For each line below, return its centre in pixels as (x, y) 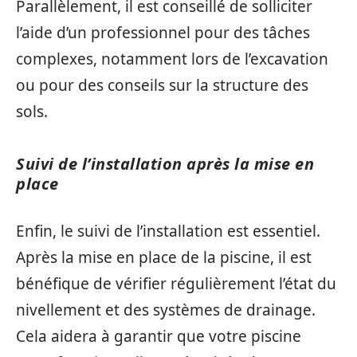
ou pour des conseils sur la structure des (162, 85)
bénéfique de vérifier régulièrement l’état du (176, 283)
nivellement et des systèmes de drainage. (166, 310)
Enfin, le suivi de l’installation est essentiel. (168, 231)
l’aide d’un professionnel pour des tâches (163, 33)
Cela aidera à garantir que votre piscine (159, 336)
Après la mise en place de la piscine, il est (164, 257)
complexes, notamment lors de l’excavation (172, 59)
